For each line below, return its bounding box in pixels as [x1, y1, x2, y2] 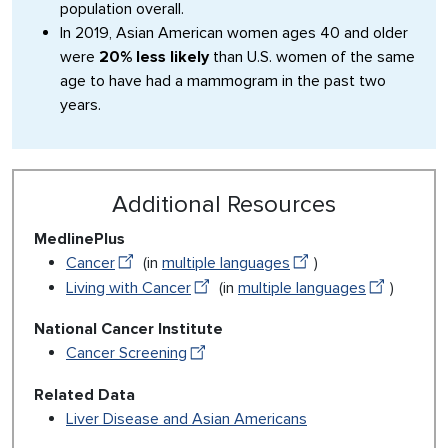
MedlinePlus [34, 229, 125, 250]
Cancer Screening [66, 343, 187, 364]
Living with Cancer [66, 278, 191, 299]
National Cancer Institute [34, 319, 223, 340]
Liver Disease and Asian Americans [66, 408, 307, 429]
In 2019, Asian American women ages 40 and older [60, 23, 408, 44]
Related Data [34, 384, 135, 405]
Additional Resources [112, 190, 336, 220]
